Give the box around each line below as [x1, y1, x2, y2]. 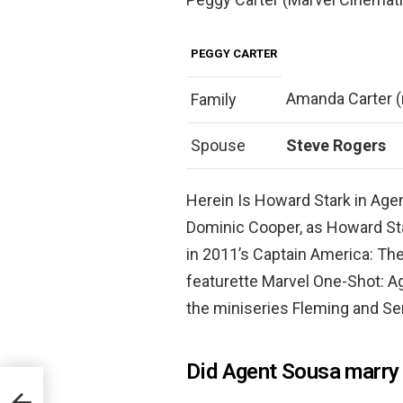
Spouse [191, 136, 246, 155]
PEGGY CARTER [191, 47, 277, 60]
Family [191, 90, 237, 109]
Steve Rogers [286, 136, 386, 155]
